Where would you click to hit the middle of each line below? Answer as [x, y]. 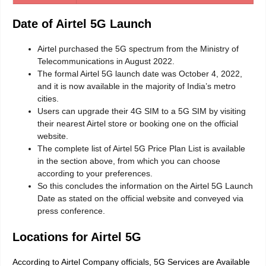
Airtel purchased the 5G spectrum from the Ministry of [138, 49]
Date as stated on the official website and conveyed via [140, 199]
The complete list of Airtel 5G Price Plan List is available [141, 149]
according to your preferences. [95, 174]
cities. [48, 99]
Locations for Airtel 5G [77, 237]
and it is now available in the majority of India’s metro [137, 86]
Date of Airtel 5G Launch [82, 24]
